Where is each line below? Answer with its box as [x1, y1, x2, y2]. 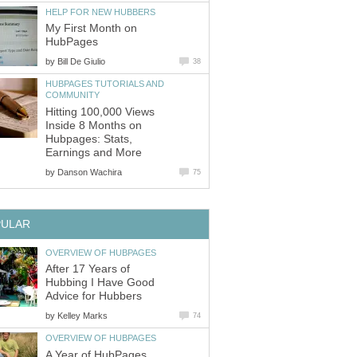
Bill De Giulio [57, 57, 105, 67]
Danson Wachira [57, 167, 122, 177]
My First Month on [45, 22, 137, 35]
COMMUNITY [45, 90, 100, 100]
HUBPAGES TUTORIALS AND [45, 79, 164, 89]
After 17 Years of [45, 263, 130, 276]
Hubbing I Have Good [45, 277, 155, 289]
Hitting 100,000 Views [45, 105, 155, 118]
